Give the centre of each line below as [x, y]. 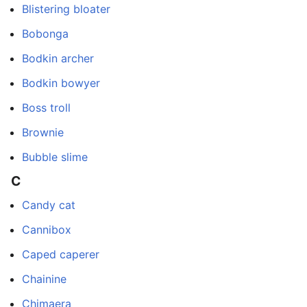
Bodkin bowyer [61, 83]
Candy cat [49, 205]
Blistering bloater [66, 9]
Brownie [43, 133]
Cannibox [47, 229]
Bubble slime [55, 157]
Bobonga [45, 34]
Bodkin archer [58, 59]
